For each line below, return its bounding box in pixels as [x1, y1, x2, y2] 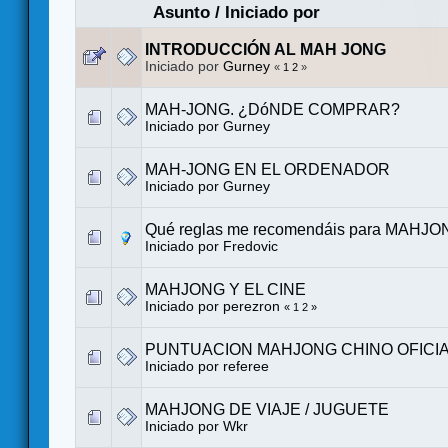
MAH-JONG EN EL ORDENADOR [145, 160, 390, 178]
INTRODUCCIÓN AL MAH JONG [145, 40, 386, 58]
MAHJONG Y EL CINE [145, 280, 306, 298]
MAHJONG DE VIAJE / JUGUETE [145, 400, 389, 418]
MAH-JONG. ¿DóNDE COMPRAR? [145, 100, 400, 118]
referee [223, 358, 269, 374]
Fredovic [223, 238, 278, 254]
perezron [223, 298, 280, 314]
